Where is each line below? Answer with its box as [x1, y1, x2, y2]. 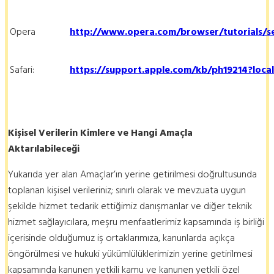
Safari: [10, 62, 34, 78]
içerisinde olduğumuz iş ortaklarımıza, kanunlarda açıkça [8, 230, 235, 246]
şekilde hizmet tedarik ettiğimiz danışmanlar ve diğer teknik [8, 198, 252, 215]
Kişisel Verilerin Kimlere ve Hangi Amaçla [8, 125, 193, 141]
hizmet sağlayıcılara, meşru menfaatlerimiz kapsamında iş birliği [8, 214, 264, 231]
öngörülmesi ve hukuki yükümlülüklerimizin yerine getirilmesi [8, 246, 253, 262]
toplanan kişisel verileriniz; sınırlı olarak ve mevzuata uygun [8, 182, 246, 199]
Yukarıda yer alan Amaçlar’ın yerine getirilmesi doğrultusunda [8, 166, 257, 183]
